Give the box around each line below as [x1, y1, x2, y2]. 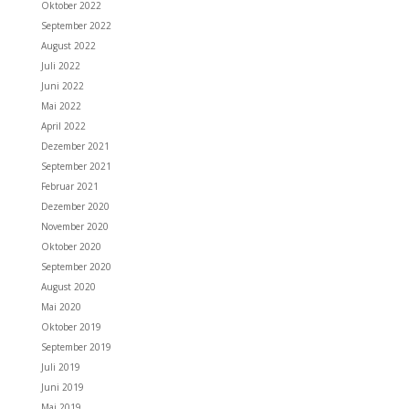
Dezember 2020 [40, 200, 110, 213]
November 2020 [40, 220, 109, 233]
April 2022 [40, 120, 86, 132]
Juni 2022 [40, 79, 84, 92]
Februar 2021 [40, 180, 99, 193]
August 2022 [40, 39, 96, 52]
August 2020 [40, 280, 96, 293]
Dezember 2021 [40, 140, 110, 152]
